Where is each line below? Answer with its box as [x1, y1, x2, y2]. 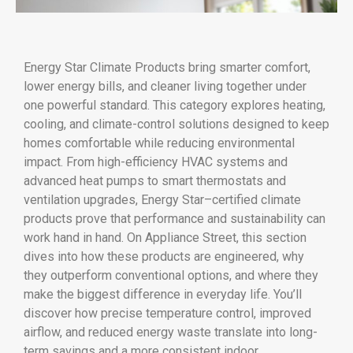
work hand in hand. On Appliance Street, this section [24, 229, 307, 245]
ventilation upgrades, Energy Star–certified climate [24, 191, 301, 207]
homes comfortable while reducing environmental [24, 135, 295, 150]
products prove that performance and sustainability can [24, 210, 325, 226]
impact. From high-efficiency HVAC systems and [24, 154, 288, 169]
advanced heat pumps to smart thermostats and [24, 173, 286, 188]
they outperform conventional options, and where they [24, 267, 318, 283]
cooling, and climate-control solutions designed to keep [24, 116, 329, 132]
